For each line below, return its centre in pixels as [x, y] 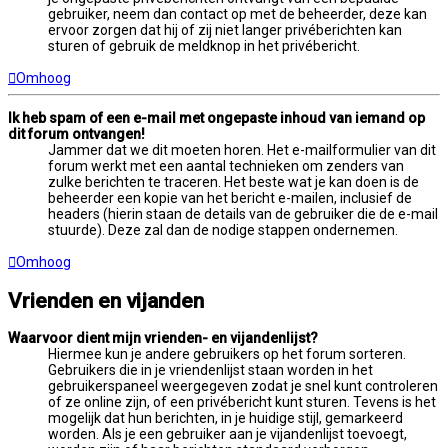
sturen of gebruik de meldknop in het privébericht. [204, 46]
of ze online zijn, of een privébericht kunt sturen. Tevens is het [242, 402]
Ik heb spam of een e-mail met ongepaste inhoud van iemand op [216, 118]
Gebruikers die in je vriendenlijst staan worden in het [210, 370]
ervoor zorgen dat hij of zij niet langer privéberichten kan [225, 30]
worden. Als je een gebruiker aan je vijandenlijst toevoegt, [227, 434]
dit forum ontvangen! [76, 134]
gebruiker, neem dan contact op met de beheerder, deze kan [237, 14]
